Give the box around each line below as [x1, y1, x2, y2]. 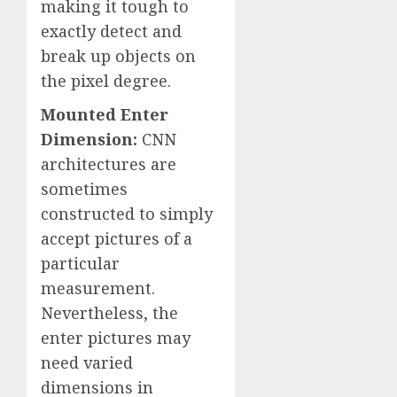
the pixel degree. [41, 70, 171, 92]
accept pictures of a [41, 228, 192, 250]
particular [41, 253, 120, 275]
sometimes [41, 178, 128, 200]
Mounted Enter [41, 104, 168, 126]
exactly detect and [41, 20, 182, 43]
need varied [41, 352, 133, 374]
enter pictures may [41, 327, 191, 349]
